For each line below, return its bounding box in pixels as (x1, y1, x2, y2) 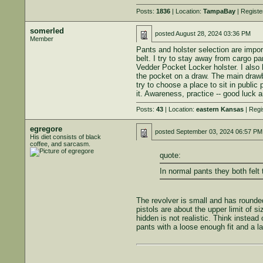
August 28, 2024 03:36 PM (175, 30, 251, 37)
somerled (29, 26, 64, 35)
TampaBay (203, 8, 235, 15)
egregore (29, 124, 62, 133)
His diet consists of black (29, 133, 101, 140)
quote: (159, 150, 181, 160)
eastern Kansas (195, 106, 244, 113)
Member (29, 35, 53, 42)
